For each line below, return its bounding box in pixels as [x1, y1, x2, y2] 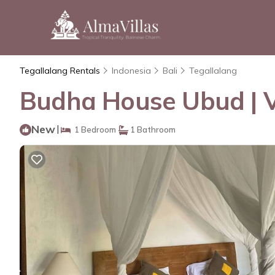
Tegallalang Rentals [20, 65, 103, 76]
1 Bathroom [128, 125, 176, 134]
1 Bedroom [71, 125, 116, 134]
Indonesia [112, 65, 151, 76]
